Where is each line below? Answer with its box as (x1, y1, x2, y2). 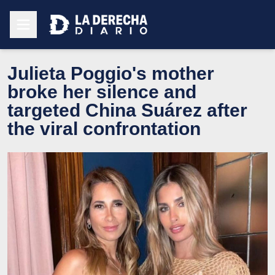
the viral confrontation (7, 118, 201, 139)
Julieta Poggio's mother (7, 63, 214, 83)
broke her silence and (7, 81, 196, 102)
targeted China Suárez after (7, 99, 247, 120)
